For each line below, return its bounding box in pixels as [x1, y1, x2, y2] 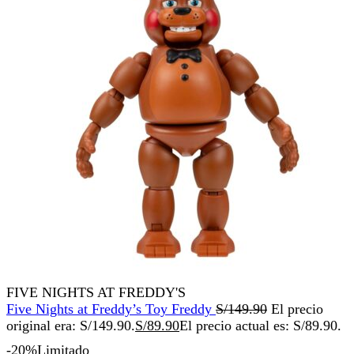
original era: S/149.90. [6, 318, 135, 334]
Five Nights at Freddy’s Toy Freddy [6, 301, 216, 318]
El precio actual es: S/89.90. [179, 318, 341, 334]
